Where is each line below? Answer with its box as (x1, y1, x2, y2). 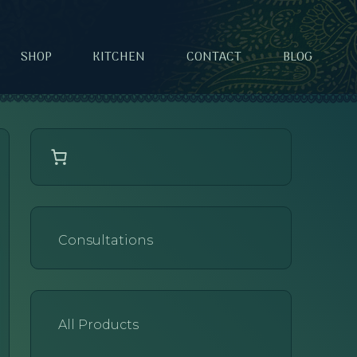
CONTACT (186, 47, 242, 69)
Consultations (57, 233, 153, 249)
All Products (57, 317, 139, 333)
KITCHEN (92, 47, 146, 69)
